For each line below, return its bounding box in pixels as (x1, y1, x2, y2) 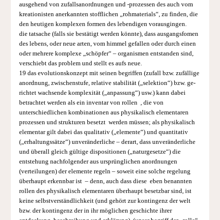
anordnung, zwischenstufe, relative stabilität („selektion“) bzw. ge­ (19, 79, 195, 86)
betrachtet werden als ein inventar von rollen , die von (19, 99, 164, 106)
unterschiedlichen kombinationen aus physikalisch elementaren (19, 109, 189, 116)
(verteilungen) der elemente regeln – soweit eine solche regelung (19, 167, 191, 175)
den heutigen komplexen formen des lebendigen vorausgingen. (19, 20, 187, 27)
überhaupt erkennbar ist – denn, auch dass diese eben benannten (19, 177, 192, 185)
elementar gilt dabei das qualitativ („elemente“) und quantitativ (19, 128, 188, 136)
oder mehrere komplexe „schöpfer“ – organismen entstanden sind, (19, 50, 193, 57)
